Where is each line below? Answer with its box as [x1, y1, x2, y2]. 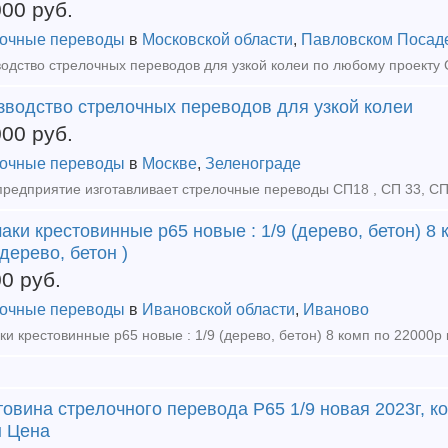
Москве [142, 155, 197, 172]
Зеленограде [205, 155, 301, 172]
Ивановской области [142, 301, 295, 318]
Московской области [142, 31, 293, 48]
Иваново [303, 301, 369, 318]
